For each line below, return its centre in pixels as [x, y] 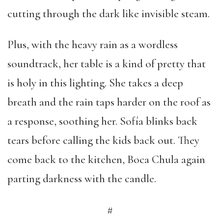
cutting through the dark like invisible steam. [109, 14]
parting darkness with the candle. [82, 179]
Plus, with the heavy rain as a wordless [93, 45]
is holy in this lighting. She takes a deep [95, 83]
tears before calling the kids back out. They [103, 140]
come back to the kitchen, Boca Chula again [106, 160]
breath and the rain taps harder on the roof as [109, 102]
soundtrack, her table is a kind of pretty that [107, 64]
